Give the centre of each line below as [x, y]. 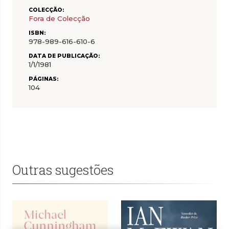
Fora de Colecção [59, 19]
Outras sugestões [63, 170]
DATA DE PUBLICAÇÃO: [64, 56]
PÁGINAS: [44, 79]
